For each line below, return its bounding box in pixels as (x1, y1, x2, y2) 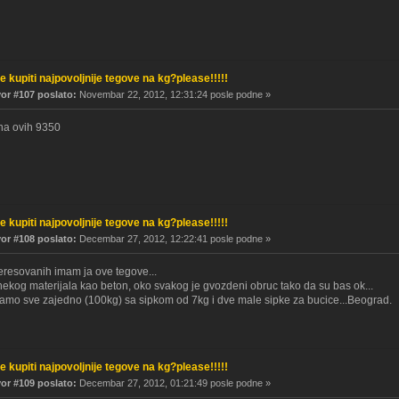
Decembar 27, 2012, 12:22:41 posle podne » (77, 232, 271, 244)
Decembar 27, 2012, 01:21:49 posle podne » (77, 378, 271, 389)
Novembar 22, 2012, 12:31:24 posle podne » (77, 88, 271, 100)
